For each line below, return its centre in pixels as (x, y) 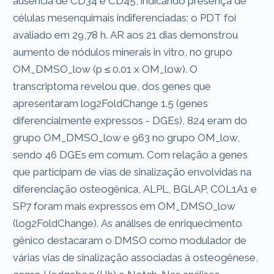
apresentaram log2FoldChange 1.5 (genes (87, 103)
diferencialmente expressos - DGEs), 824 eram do (130, 120)
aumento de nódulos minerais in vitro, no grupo (123, 52)
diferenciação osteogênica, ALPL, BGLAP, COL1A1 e (135, 189)
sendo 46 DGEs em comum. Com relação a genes (131, 154)
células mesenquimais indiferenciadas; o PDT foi (125, 17)
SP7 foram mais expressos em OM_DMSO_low (124, 206)
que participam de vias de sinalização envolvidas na (132, 172)
